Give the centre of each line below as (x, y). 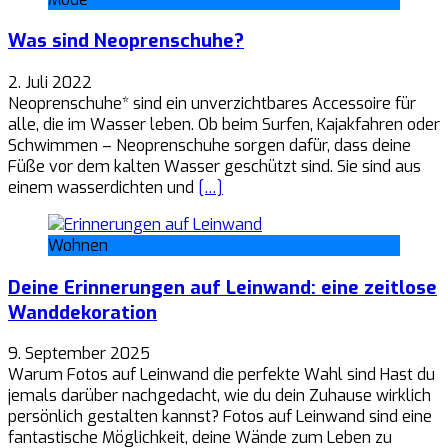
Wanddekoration (82, 312)
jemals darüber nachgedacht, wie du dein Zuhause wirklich (219, 396)
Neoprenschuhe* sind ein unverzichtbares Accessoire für (212, 103)
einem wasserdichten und (103, 187)
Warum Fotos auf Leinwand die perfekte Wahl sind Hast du (221, 375)
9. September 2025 (79, 354)
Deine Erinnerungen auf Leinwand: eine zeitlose (222, 287)
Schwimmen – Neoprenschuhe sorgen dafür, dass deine (209, 145)
